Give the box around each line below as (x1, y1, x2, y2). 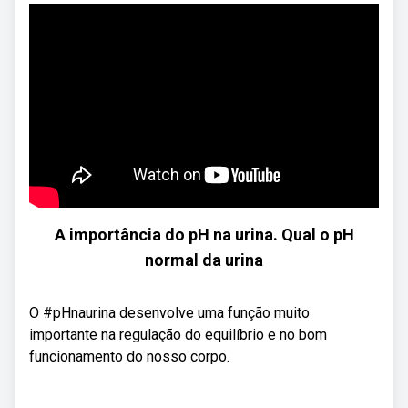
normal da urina (145, 250, 263, 270)
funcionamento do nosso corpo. (29, 348, 229, 365)
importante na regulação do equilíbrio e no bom (29, 326, 327, 343)
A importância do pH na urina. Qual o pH (54, 225, 354, 244)
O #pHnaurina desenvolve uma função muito (29, 304, 310, 321)
